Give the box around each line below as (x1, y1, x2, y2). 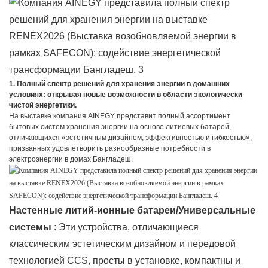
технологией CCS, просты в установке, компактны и (9, 255, 240, 266)
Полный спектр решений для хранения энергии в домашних (17, 79, 230, 88)
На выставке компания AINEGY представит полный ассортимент (9, 111, 230, 120)
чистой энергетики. (9, 100, 77, 109)
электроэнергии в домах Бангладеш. (9, 154, 133, 163)
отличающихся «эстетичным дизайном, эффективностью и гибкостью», (9, 133, 252, 142)
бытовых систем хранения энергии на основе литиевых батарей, (9, 122, 231, 131)
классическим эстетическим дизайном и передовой (9, 238, 236, 249)
